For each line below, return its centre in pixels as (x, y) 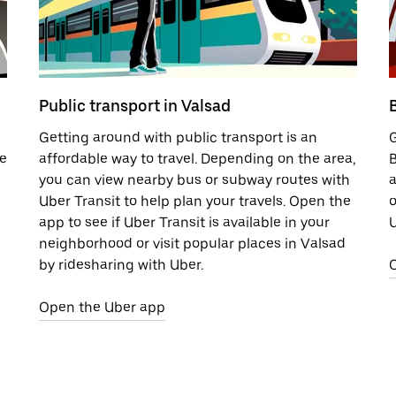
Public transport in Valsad (135, 105)
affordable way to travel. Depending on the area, (198, 158)
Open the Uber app (102, 307)
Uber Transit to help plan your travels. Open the (195, 201)
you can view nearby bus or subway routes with (194, 179)
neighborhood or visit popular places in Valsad (192, 243)
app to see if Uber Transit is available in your (184, 222)
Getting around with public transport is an (178, 137)
